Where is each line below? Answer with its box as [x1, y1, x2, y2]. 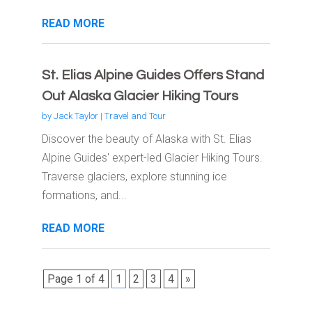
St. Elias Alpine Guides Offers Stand [41, 68, 264, 83]
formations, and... [41, 189, 127, 203]
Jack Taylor [53, 111, 98, 122]
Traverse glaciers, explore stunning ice [41, 170, 227, 184]
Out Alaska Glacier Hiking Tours [41, 89, 238, 104]
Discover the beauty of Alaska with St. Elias [41, 132, 251, 146]
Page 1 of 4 [47, 272, 104, 286]
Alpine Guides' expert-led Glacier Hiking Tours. [41, 151, 263, 165]
